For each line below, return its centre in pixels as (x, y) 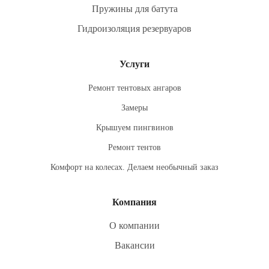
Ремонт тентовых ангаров (134, 88)
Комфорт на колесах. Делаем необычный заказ (134, 167)
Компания (134, 202)
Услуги (134, 64)
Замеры (134, 108)
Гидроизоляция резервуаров (134, 29)
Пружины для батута (134, 9)
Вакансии (134, 245)
